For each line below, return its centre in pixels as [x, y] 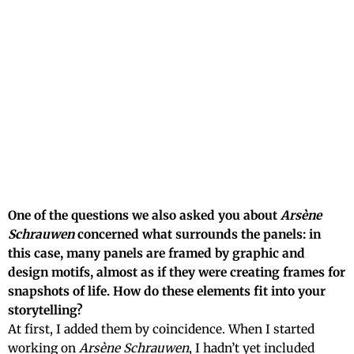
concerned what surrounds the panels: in [198, 235]
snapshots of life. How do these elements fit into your [167, 292]
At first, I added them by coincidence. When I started [161, 330]
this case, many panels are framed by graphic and [156, 254]
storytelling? [45, 311]
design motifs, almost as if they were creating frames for [177, 273]
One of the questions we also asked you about [144, 216]
